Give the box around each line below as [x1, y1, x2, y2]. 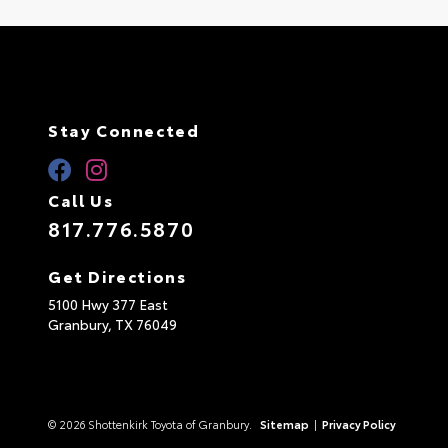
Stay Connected [48, 118, 200, 142]
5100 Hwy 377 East [48, 294, 168, 315]
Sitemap [259, 416, 309, 433]
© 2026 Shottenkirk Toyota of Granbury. [47, 416, 255, 433]
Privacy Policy [321, 416, 396, 433]
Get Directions [48, 264, 187, 288]
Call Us [48, 188, 114, 212]
